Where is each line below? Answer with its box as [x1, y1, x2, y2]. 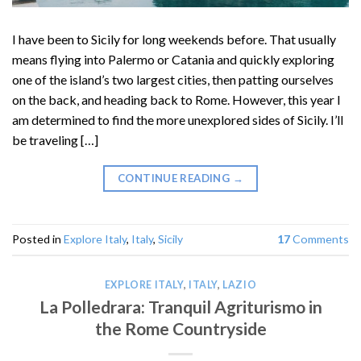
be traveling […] [12, 131, 98, 147]
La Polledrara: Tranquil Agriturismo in [39, 296, 322, 317]
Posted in [12, 232, 64, 247]
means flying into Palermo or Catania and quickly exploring [12, 51, 334, 67]
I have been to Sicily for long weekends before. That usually [12, 31, 336, 47]
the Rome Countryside [94, 317, 267, 338]
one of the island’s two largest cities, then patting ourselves [12, 71, 334, 87]
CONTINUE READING [117, 172, 233, 185]
